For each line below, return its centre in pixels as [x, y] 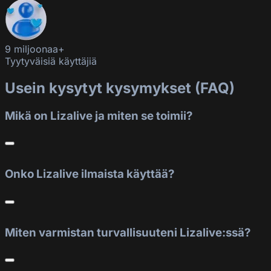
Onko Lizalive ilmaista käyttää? [90, 174]
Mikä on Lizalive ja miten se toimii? [99, 116]
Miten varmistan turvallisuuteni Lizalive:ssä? [128, 232]
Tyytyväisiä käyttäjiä [51, 61]
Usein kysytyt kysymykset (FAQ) [120, 88]
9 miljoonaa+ [35, 49]
